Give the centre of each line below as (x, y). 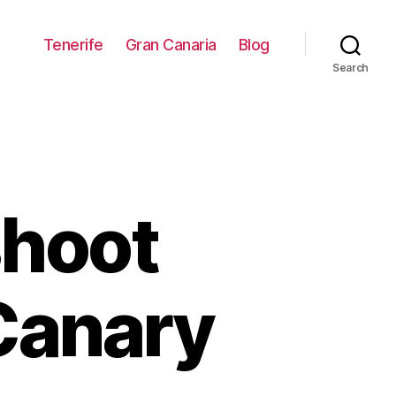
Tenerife (73, 44)
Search (350, 68)
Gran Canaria (171, 44)
